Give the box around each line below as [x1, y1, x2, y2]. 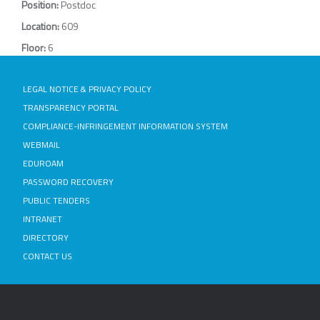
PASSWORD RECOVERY [23, 175, 114, 189]
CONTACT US [23, 249, 72, 264]
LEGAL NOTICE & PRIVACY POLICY [23, 82, 151, 96]
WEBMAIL [23, 138, 60, 152]
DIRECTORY [23, 231, 69, 245]
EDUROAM [23, 156, 64, 171]
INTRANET [23, 212, 62, 226]
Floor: [21, 40, 48, 56]
